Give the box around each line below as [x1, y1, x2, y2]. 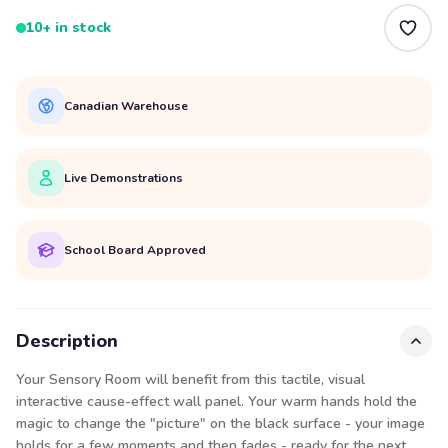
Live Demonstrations [64, 169, 183, 186]
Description [16, 329, 118, 353]
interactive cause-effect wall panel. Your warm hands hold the [16, 392, 417, 411]
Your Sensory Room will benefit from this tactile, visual [16, 370, 365, 389]
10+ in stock [26, 18, 111, 37]
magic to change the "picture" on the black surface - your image [16, 414, 425, 433]
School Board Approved [64, 241, 206, 258]
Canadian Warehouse [64, 97, 188, 114]
